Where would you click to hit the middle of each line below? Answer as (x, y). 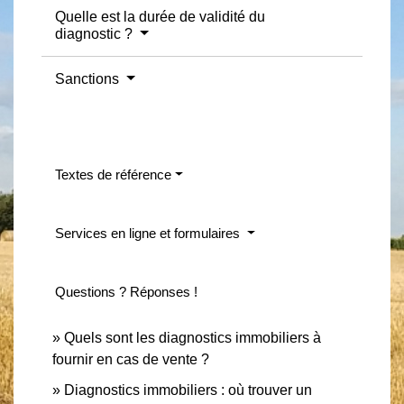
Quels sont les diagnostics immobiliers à (193, 337)
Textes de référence (113, 174)
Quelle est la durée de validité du (160, 16)
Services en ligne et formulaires (149, 233)
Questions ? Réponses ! (126, 291)
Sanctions (89, 78)
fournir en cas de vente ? (131, 359)
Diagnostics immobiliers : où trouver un (188, 390)
